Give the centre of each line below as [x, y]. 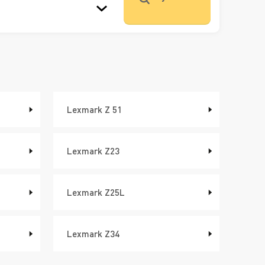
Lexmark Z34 [93, 233]
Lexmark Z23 [93, 151]
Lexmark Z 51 [94, 109]
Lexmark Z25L [96, 192]
